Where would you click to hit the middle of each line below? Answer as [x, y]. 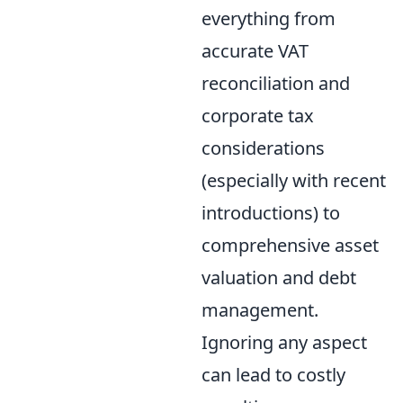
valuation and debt [279, 277]
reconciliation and [276, 83]
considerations [263, 148]
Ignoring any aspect [284, 342]
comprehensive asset [290, 245]
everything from [269, 18]
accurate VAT [255, 50]
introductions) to [271, 212]
